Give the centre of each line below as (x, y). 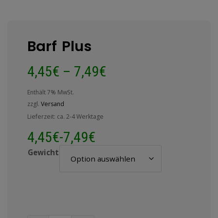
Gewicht (43, 153)
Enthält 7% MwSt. (51, 92)
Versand (53, 104)
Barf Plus (59, 46)
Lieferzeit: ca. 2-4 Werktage (65, 117)
